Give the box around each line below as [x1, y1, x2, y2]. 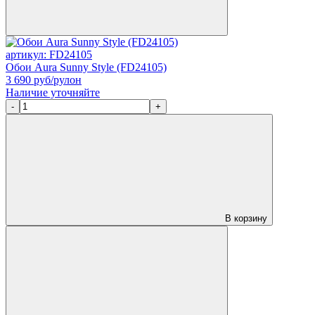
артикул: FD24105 [6, 48, 92, 60]
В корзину [222, 212, 267, 224]
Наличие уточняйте [6, 86, 100, 98]
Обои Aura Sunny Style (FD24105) [6, 60, 167, 73]
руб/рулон [31, 73, 82, 86]
